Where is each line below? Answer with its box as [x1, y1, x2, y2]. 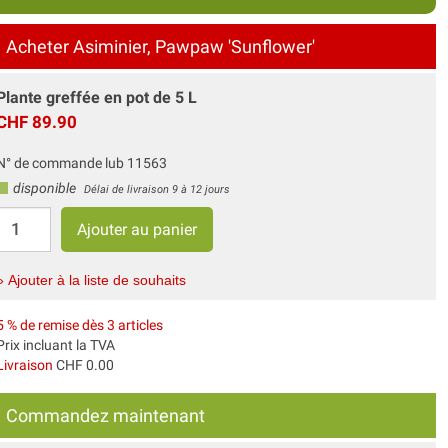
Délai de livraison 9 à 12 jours [83, 182, 230, 196]
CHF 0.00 [52, 356, 114, 373]
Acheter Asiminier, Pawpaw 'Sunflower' [5, 35, 315, 57]
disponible [9, 179, 79, 196]
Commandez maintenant [5, 404, 205, 426]
